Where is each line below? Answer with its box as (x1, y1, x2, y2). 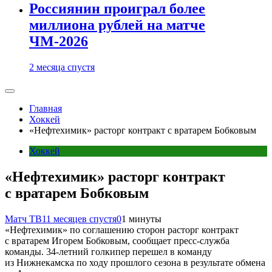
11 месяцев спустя (42, 213, 117, 224)
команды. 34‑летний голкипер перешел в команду (5, 246, 212, 257)
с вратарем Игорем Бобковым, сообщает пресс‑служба (5, 235, 229, 246)
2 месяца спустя (29, 62, 95, 72)
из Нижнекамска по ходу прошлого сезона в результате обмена (5, 257, 265, 268)
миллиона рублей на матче (29, 17, 205, 33)
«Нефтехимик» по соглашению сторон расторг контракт (5, 224, 239, 235)
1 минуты (121, 213, 161, 224)
